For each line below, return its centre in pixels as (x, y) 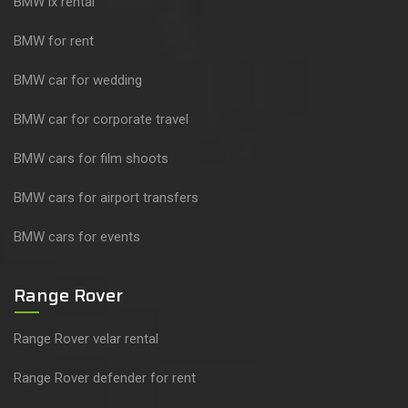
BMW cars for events (77, 237)
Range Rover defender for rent (105, 378)
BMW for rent (54, 41)
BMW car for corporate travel (101, 120)
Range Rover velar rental (86, 339)
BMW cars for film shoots (91, 159)
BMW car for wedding (78, 81)
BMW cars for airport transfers (106, 198)
